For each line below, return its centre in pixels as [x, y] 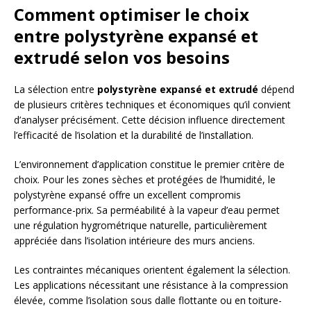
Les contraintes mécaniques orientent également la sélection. [152, 270]
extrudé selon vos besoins [122, 58]
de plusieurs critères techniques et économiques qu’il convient [152, 105]
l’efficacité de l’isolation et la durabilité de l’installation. [134, 135]
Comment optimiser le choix [132, 15]
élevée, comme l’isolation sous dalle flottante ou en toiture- [148, 301]
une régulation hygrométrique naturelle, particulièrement [141, 226]
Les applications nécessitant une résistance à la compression [151, 285]
